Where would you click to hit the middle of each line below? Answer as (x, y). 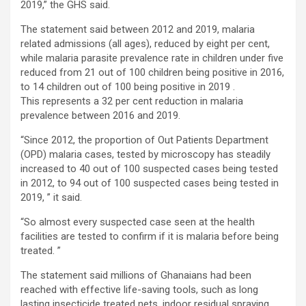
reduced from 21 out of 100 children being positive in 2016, (152, 72)
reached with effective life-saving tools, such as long (139, 289)
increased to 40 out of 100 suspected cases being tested (149, 168)
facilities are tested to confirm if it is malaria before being (150, 236)
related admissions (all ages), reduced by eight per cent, (145, 43)
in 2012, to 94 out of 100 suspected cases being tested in (150, 183)
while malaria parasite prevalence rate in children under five (152, 58)
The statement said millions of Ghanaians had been (136, 275)
